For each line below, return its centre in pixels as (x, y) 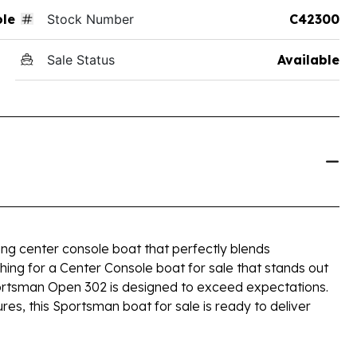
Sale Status (80, 59)
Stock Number (90, 19)
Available (308, 59)
